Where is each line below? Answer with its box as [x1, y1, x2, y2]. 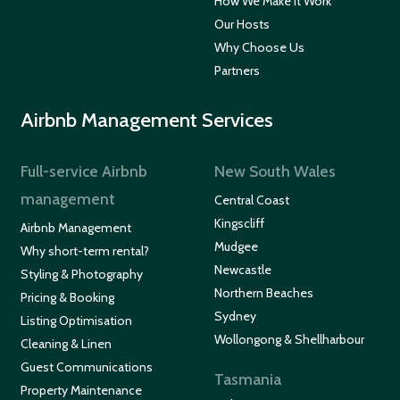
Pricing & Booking [21, 289, 115, 306]
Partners [214, 62, 260, 79]
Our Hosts [214, 15, 270, 32]
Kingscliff [214, 215, 264, 232]
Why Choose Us [214, 38, 304, 55]
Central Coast [214, 192, 289, 209]
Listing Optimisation [21, 312, 133, 329]
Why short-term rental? [21, 243, 150, 260]
